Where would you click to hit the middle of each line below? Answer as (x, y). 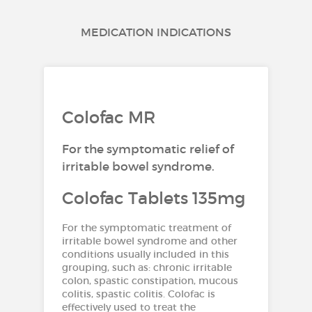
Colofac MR (108, 117)
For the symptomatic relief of (148, 149)
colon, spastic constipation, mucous (150, 280)
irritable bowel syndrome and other (149, 241)
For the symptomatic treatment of (146, 227)
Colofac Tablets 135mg (153, 198)
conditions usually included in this (145, 254)
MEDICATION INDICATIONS (156, 32)
